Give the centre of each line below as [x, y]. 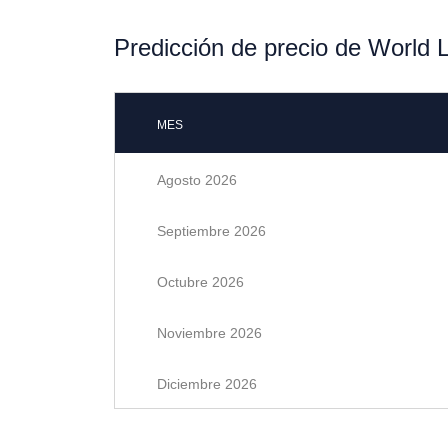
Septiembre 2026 [211, 231]
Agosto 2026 [197, 180]
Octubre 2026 [200, 282]
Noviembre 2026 [209, 333]
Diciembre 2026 [207, 384]
